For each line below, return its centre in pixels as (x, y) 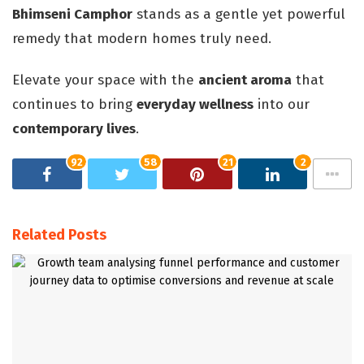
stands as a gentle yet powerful (239, 14)
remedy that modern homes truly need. (142, 38)
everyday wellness (195, 105)
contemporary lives (74, 129)
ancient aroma (245, 80)
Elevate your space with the (105, 80)
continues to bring (74, 105)
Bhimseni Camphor (72, 14)
